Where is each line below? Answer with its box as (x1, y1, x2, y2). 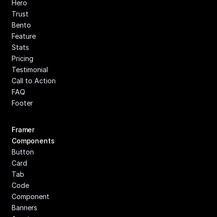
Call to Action (12, 77, 56, 85)
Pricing (12, 54, 33, 62)
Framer (12, 125, 35, 134)
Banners (12, 203, 37, 212)
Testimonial (12, 65, 48, 74)
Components (12, 137, 55, 145)
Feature (12, 32, 36, 40)
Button (12, 148, 34, 156)
